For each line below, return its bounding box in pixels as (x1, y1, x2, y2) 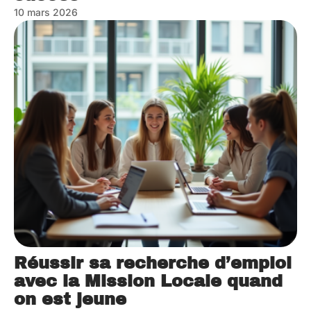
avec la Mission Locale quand (14, 271, 283, 290)
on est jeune (14, 289, 126, 308)
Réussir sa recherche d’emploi (14, 253, 292, 272)
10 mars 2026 (14, 6, 78, 19)
